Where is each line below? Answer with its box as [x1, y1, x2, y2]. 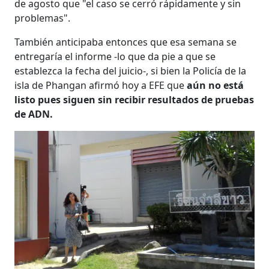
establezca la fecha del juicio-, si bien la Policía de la [14, 64, 247, 77]
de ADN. [14, 107, 53, 121]
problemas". [14, 11, 71, 25]
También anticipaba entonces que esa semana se [14, 35, 237, 49]
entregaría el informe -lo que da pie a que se [14, 49, 216, 63]
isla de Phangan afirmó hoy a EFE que [14, 78, 187, 92]
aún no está [187, 78, 244, 92]
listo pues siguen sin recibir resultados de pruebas [14, 92, 255, 106]
